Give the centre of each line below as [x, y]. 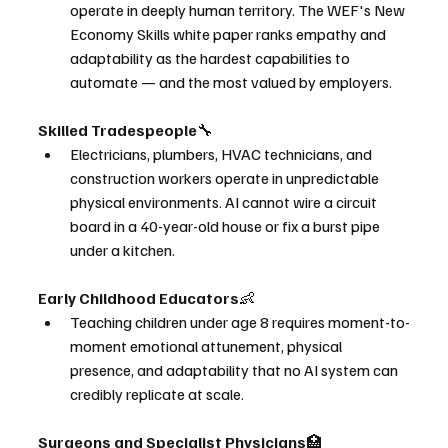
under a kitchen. [122, 249]
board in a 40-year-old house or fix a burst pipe [226, 225]
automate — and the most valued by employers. [231, 81]
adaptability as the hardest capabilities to [211, 57]
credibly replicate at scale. [157, 393]
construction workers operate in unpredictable [226, 177]
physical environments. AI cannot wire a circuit [225, 201]
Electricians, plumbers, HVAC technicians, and [222, 153]
